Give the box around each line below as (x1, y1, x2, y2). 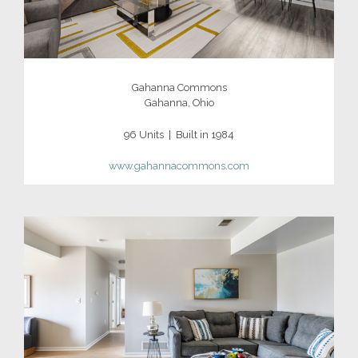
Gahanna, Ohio (144, 97, 214, 109)
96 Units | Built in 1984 (124, 128, 234, 141)
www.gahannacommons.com (109, 160, 249, 173)
